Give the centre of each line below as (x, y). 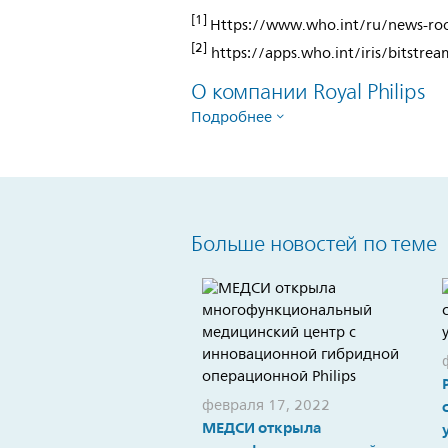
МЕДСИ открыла (261, 428)
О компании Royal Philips (308, 92)
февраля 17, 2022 (266, 405)
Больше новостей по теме (314, 244)
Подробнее (232, 117)
